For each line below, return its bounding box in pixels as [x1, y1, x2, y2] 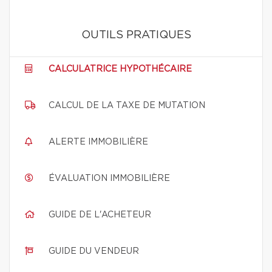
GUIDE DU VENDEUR [49, 247, 139, 256]
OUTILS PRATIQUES [81, 30, 191, 41]
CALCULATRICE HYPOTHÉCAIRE [49, 65, 192, 73]
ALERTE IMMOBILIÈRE [49, 138, 148, 146]
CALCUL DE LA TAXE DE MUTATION [49, 101, 205, 110]
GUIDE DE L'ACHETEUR [49, 211, 151, 219]
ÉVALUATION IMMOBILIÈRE [49, 174, 170, 183]
